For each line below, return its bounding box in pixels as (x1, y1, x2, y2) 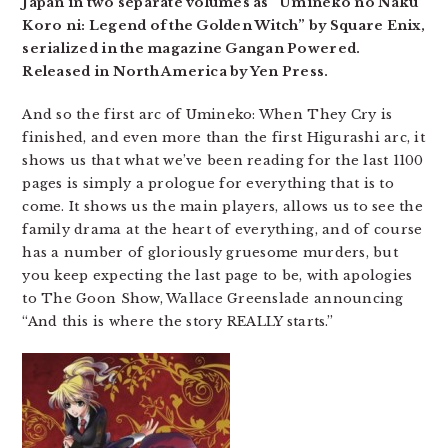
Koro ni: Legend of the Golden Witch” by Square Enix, (22, 17, 425, 34)
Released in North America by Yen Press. (22, 63, 329, 80)
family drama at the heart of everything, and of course (22, 221, 423, 238)
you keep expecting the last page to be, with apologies (22, 267, 413, 284)
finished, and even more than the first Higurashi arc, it (22, 129, 425, 146)
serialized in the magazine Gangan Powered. (22, 40, 361, 57)
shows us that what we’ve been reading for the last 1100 (22, 152, 424, 169)
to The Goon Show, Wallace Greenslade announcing (22, 290, 404, 307)
